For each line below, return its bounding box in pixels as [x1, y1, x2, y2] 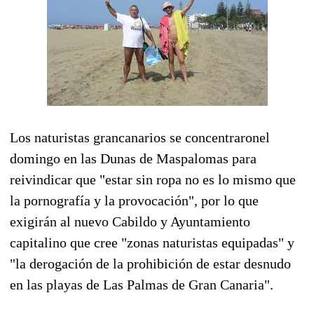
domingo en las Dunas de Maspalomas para [10, 150, 257, 166]
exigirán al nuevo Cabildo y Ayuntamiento [10, 213, 250, 229]
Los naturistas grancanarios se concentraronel [10, 129, 270, 145]
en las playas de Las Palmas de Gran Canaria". [10, 276, 273, 292]
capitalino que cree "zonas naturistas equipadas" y [10, 234, 294, 250]
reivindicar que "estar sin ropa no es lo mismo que [10, 171, 296, 187]
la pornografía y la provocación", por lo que [10, 192, 259, 208]
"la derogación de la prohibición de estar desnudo [10, 255, 291, 271]
